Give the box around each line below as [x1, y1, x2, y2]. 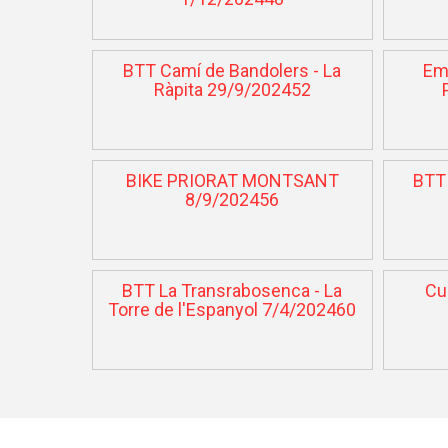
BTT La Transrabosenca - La [122, 279, 343, 301]
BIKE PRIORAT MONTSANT [125, 169, 339, 191]
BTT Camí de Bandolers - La [123, 59, 342, 81]
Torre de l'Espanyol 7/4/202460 [108, 298, 357, 320]
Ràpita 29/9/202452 [153, 78, 311, 100]
